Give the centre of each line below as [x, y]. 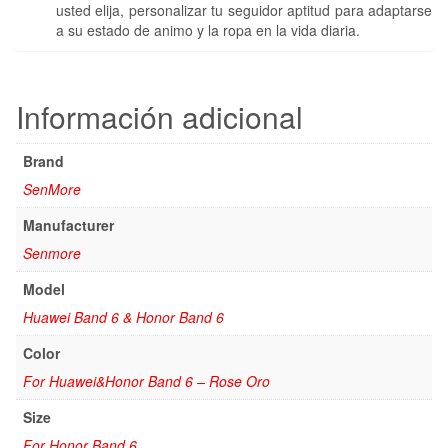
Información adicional [159, 117]
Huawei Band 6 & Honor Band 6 [123, 317]
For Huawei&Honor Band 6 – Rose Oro [146, 381]
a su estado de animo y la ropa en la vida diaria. [208, 30]
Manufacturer [68, 225]
